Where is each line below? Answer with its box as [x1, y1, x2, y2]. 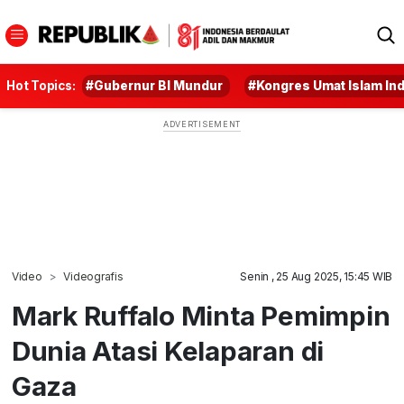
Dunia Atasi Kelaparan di [11, 335, 325, 367]
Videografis [63, 270, 124, 283]
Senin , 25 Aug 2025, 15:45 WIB [240, 270, 393, 283]
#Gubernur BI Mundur [86, 78, 224, 93]
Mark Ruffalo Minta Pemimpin [11, 299, 390, 332]
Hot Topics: [6, 78, 76, 93]
